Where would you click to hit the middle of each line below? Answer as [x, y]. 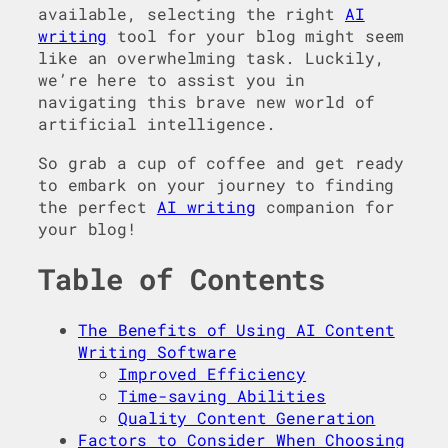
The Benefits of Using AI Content [236, 330]
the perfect [97, 206]
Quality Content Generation [247, 418]
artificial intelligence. [157, 124]
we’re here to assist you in [172, 80]
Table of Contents [182, 279]
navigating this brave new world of [206, 102]
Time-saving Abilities [222, 396]
